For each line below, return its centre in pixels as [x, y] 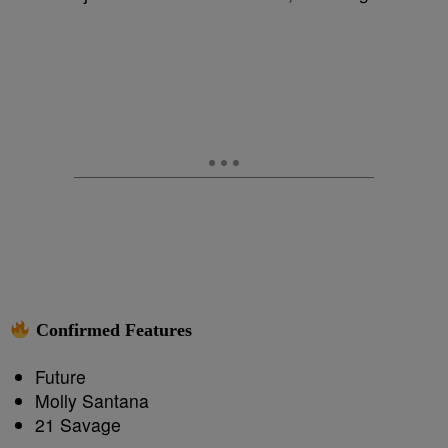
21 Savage [78, 425]
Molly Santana [92, 401]
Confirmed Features [111, 330]
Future [60, 377]
